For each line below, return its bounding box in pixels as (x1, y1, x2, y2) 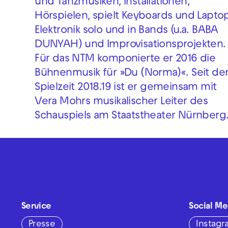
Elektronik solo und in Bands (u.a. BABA (35, 26, 218, 37)
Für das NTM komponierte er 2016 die (35, 54, 216, 65)
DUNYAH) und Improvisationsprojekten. (35, 40, 226, 51)
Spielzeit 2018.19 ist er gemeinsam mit (35, 83, 217, 94)
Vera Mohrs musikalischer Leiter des (35, 97, 208, 108)
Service (21, 203, 51, 212)
